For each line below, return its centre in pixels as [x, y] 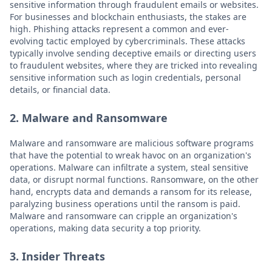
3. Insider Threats [57, 256]
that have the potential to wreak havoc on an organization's [131, 155]
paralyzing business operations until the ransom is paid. [125, 204]
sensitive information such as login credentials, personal [125, 77]
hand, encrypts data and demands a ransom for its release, [131, 192]
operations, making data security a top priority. [105, 228]
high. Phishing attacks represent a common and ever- [119, 29]
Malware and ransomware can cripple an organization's [124, 216]
